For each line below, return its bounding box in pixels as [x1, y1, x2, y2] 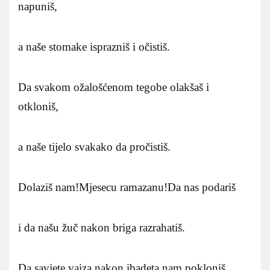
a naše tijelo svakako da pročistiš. [18, 140, 171, 153]
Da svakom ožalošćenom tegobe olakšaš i [18, 80, 209, 93]
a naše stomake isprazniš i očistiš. [18, 40, 170, 53]
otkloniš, [18, 99, 58, 113]
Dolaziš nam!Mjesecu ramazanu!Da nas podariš [18, 180, 236, 193]
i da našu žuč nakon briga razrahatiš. [18, 221, 185, 234]
